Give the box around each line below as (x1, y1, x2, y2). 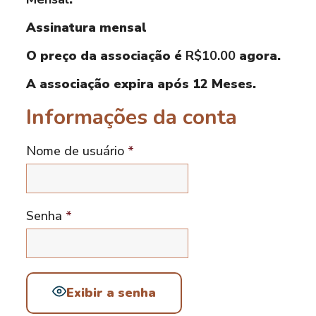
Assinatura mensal (25, 18, 147, 36)
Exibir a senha (66, 284, 156, 301)
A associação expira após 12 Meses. (25, 75, 256, 92)
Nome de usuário (25, 142, 124, 159)
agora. (235, 47, 281, 64)
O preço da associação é (25, 47, 186, 64)
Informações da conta (25, 102, 237, 132)
